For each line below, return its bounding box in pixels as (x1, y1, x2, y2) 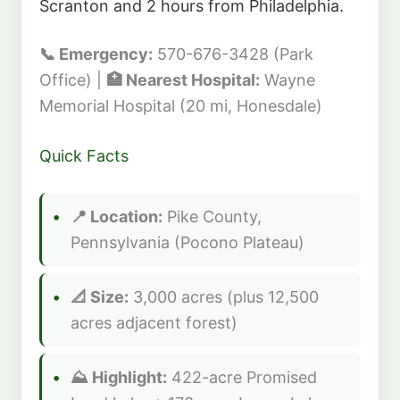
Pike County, (162, 206, 262, 226)
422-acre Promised (167, 367, 317, 387)
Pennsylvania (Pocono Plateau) (71, 232, 304, 252)
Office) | (39, 70, 106, 89)
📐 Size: (71, 287, 129, 306)
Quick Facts (39, 146, 129, 165)
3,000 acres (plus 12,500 (129, 287, 319, 306)
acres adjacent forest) (71, 312, 237, 332)
